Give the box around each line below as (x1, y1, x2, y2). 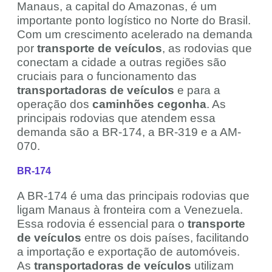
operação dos (17, 98, 92, 111)
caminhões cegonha (92, 98, 206, 111)
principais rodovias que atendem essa (17, 112, 216, 125)
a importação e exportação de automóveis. (17, 245, 240, 259)
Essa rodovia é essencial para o (17, 217, 188, 231)
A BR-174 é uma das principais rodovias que (17, 189, 250, 203)
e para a (174, 84, 220, 97)
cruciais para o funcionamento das (17, 70, 197, 83)
